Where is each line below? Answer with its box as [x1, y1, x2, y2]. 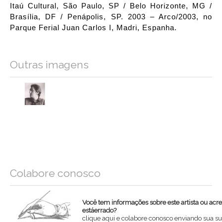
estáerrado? [82, 206, 116, 215]
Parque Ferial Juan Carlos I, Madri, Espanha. [10, 24, 177, 32]
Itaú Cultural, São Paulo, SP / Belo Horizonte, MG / [10, 2, 212, 10]
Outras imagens [10, 58, 89, 71]
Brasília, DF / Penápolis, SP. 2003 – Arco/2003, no [10, 13, 212, 21]
